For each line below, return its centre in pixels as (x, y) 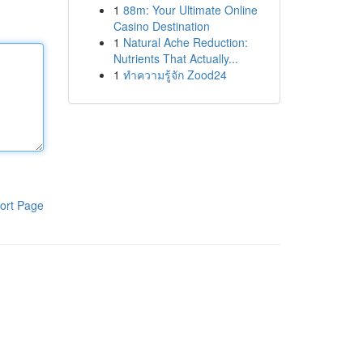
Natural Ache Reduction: (185, 42)
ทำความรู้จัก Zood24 (175, 75)
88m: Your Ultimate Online (190, 10)
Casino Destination (161, 26)
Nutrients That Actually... (175, 58)
